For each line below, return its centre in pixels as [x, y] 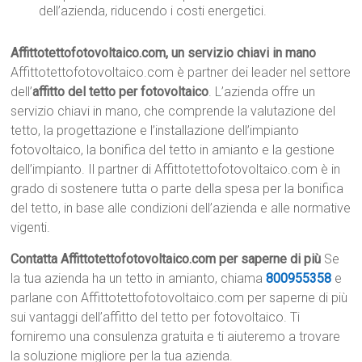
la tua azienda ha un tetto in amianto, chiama [139, 279]
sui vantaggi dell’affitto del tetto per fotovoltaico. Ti [156, 318]
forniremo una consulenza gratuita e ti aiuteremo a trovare [176, 337]
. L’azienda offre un [262, 92]
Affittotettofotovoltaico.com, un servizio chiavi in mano [164, 53]
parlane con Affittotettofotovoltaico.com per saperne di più [179, 298]
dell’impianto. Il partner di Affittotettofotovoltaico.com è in [176, 170]
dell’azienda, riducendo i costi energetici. [153, 11]
